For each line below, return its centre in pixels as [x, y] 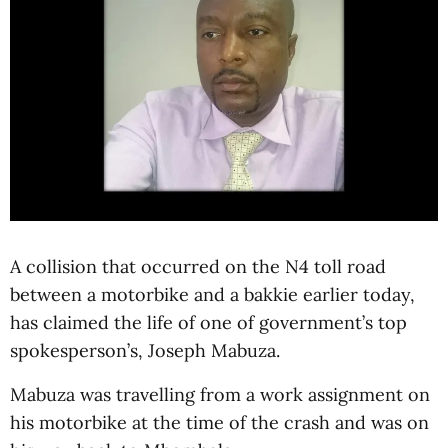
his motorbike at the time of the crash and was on [219, 422]
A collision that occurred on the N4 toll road [198, 266]
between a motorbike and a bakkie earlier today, [212, 294]
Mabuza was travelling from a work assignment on [220, 394]
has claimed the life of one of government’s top [208, 322]
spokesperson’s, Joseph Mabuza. [145, 350]
